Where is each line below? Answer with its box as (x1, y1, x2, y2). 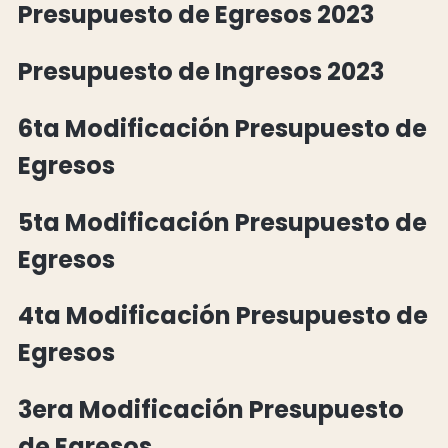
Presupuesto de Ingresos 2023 (18, 54, 384, 88)
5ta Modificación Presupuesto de (18, 205, 427, 239)
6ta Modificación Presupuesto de (18, 111, 427, 145)
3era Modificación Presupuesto (18, 393, 404, 427)
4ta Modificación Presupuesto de (18, 299, 428, 333)
